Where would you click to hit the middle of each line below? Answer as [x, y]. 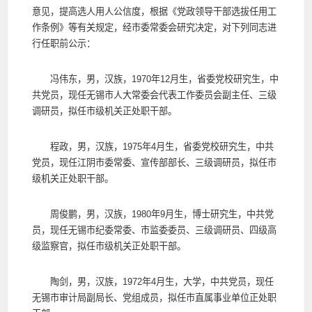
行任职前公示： [63, 43]
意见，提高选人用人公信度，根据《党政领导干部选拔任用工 [154, 11]
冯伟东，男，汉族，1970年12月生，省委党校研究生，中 [155, 79]
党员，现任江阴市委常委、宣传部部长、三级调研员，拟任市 [154, 162]
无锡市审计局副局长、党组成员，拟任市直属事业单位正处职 [154, 297]
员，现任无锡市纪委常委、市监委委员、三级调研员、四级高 [154, 230]
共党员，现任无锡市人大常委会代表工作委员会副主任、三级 [154, 95]
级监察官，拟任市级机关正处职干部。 [109, 246]
